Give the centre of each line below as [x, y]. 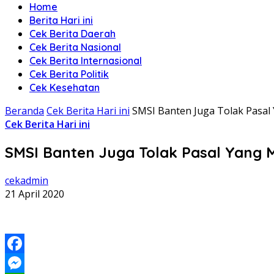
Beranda [24, 111]
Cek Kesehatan [65, 87]
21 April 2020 [35, 194]
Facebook [27, 263]
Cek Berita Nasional [75, 47]
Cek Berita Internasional [86, 61]
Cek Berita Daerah [72, 34]
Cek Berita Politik [69, 74]
